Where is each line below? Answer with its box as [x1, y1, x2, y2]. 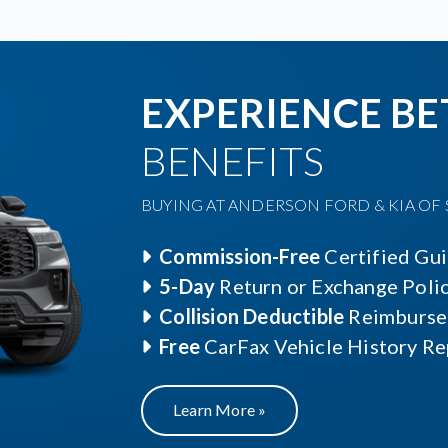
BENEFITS [141, 137, 325, 186]
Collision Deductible [159, 304, 345, 329]
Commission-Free [159, 244, 321, 269]
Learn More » [173, 400, 267, 420]
